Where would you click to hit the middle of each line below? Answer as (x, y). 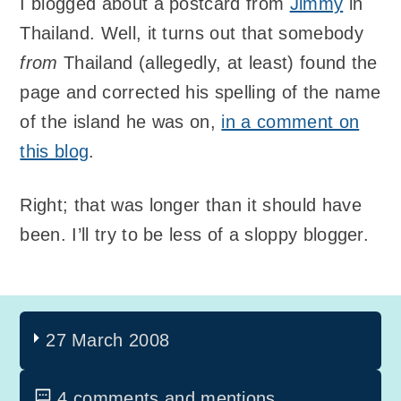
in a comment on (290, 121)
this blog (55, 151)
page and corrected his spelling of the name (200, 92)
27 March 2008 (108, 340)
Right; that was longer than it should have (191, 205)
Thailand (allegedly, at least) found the (218, 62)
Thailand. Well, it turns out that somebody (192, 33)
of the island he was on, (121, 121)
